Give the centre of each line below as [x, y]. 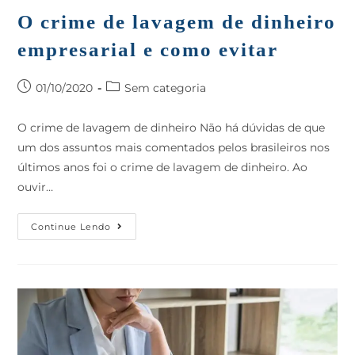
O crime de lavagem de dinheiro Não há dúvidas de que [172, 127]
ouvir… [36, 187]
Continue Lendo [71, 226]
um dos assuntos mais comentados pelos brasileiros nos [174, 147]
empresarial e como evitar [148, 49]
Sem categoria [166, 88]
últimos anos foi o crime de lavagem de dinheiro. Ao [163, 167]
